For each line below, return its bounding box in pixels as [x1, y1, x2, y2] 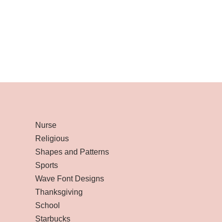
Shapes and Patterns [35, 148, 109, 156]
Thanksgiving [35, 188, 83, 196]
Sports [35, 161, 58, 169]
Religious [35, 134, 69, 143]
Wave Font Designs [35, 174, 104, 183]
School [35, 201, 60, 210]
